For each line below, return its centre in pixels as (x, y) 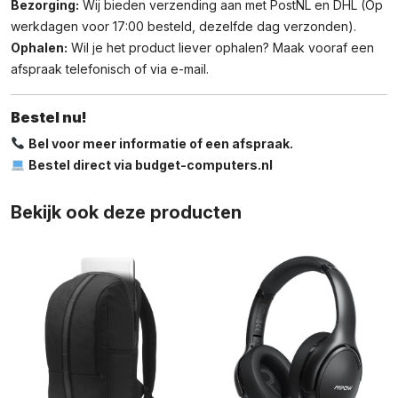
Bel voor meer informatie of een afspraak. (160, 143)
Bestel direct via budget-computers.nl (150, 165)
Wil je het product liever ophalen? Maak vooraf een (221, 48)
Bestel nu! (49, 117)
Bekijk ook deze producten (126, 212)
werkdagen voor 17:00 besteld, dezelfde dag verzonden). (183, 26)
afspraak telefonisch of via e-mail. (110, 69)
